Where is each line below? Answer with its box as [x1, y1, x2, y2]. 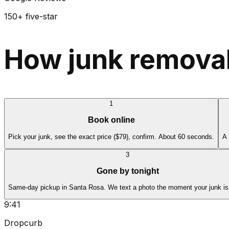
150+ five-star [4, 11, 58, 22]
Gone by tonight [96, 166, 159, 175]
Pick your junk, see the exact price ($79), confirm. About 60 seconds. [8, 132, 214, 141]
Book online [87, 116, 135, 125]
